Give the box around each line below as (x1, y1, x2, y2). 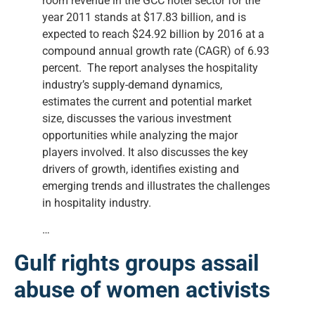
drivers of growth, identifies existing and (42, 162, 239, 176)
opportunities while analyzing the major (42, 128, 238, 142)
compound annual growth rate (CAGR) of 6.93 (42, 44, 269, 58)
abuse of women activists (14, 276, 270, 304)
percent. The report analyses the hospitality (42, 60, 258, 75)
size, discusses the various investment (42, 111, 231, 125)
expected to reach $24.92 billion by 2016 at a (42, 27, 264, 41)
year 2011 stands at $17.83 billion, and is (42, 10, 246, 24)
